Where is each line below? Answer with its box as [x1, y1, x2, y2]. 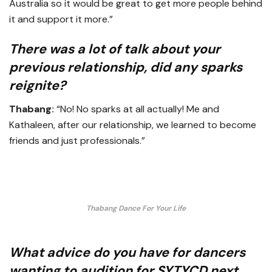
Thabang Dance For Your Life [86, 203, 186, 213]
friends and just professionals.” [9, 134, 145, 148]
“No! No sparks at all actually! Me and [54, 103, 219, 116]
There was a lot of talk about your [9, 41, 220, 58]
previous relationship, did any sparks [9, 59, 242, 76]
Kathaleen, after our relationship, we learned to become [9, 118, 256, 132]
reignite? [9, 77, 66, 95]
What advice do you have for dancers [9, 243, 245, 261]
